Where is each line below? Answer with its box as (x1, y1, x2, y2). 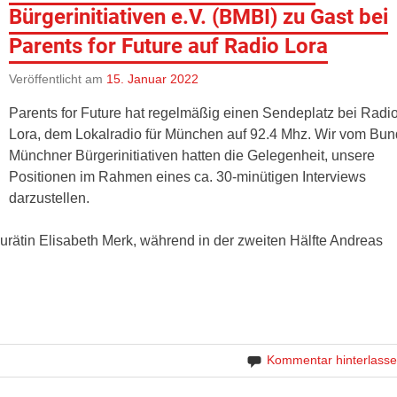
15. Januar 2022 (106, 71, 199, 86)
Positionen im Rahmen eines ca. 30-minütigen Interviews (9, 168, 367, 184)
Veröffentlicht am (9, 71, 107, 86)
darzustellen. (9, 190, 90, 206)
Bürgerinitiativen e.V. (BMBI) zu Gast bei (9, 4, 389, 30)
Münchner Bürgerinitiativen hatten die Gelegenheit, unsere (9, 147, 376, 163)
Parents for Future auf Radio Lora (9, 34, 329, 59)
